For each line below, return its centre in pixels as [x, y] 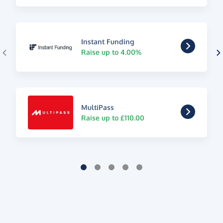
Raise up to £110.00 [112, 118]
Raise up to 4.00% [111, 52]
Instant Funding [108, 42]
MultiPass [97, 108]
